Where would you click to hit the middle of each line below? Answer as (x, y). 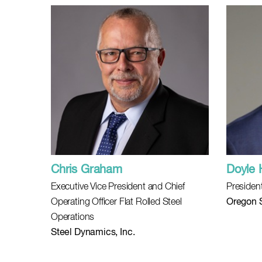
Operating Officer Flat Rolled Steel (116, 202)
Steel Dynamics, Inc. (93, 233)
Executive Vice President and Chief (118, 187)
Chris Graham (87, 170)
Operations (73, 218)
